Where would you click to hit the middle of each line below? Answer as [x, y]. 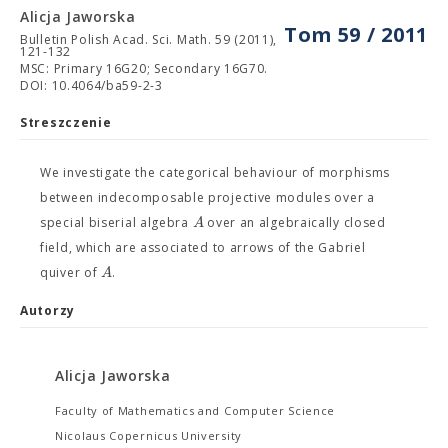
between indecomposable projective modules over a [207, 197]
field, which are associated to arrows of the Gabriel [203, 247]
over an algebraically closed [294, 222]
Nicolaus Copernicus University [148, 435]
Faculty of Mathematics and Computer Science [195, 410]
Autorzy [47, 310]
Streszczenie [66, 122]
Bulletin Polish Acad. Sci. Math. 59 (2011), [149, 39]
